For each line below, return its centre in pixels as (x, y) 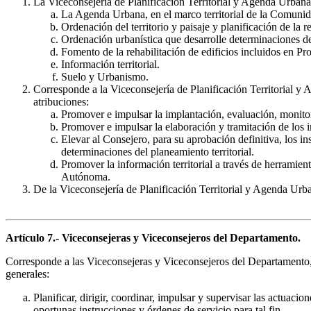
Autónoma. (86, 177)
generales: (27, 274)
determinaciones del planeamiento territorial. (158, 152)
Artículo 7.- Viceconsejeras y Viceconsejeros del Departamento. (153, 238)
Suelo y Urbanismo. (105, 77)
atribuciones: (61, 102)
